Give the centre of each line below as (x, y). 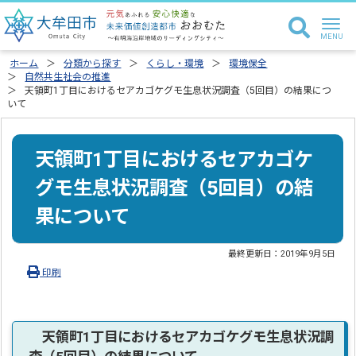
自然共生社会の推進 (68, 77)
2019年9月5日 (308, 253)
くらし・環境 (175, 64)
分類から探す (93, 64)
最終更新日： (255, 253)
